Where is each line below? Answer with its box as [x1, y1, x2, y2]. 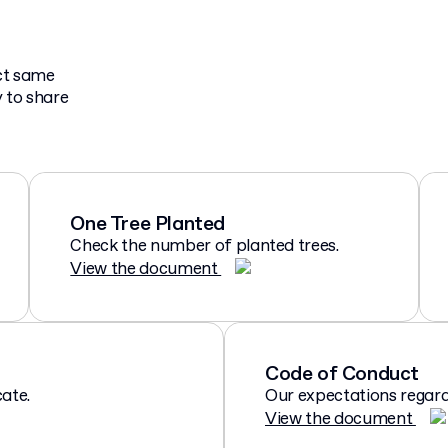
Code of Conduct [265, 360, 419, 388]
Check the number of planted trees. [70, 234, 339, 258]
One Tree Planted [70, 210, 225, 238]
